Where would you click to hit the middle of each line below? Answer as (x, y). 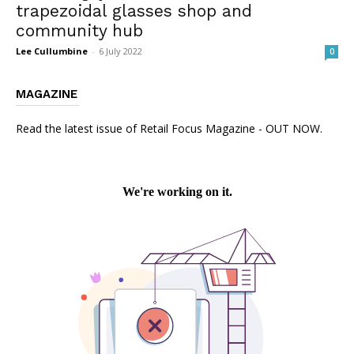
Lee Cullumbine (52, 51)
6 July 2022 (121, 51)
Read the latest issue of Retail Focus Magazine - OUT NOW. (169, 129)
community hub (79, 31)
